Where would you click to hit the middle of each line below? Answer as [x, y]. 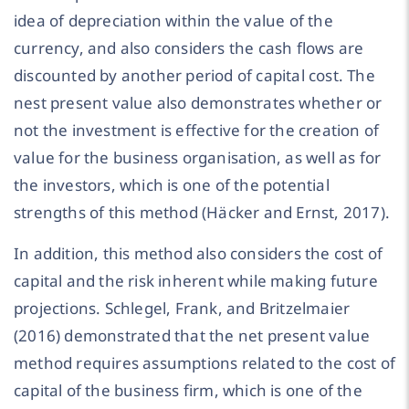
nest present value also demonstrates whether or [198, 103]
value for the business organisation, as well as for [198, 158]
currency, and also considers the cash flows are [189, 48]
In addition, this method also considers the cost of [199, 253]
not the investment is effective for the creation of [197, 131]
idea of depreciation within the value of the [173, 21]
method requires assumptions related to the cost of [205, 362]
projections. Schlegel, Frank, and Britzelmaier [182, 308]
